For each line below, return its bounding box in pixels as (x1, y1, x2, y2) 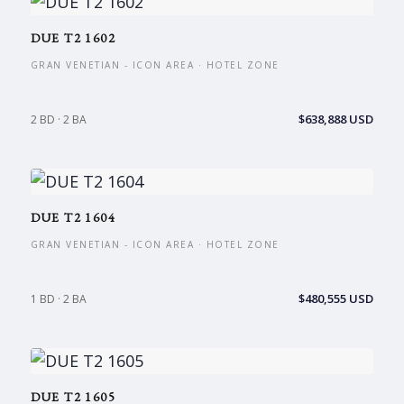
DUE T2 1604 (30, 209, 115, 225)
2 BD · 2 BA (30, 112, 87, 127)
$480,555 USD (298, 290, 374, 307)
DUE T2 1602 (30, 30, 115, 46)
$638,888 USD (298, 111, 374, 127)
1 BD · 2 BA (30, 291, 87, 307)
